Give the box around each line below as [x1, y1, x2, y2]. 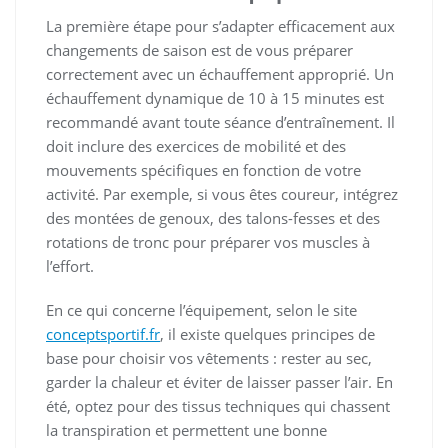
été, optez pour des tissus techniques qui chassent [46, 396, 390, 417]
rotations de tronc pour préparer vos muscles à [46, 232, 370, 253]
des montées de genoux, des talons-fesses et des [46, 208, 380, 229]
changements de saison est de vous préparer [46, 40, 353, 61]
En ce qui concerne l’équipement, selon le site [46, 300, 357, 321]
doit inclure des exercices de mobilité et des [46, 136, 346, 157]
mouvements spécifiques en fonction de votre [46, 160, 361, 181]
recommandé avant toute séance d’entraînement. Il [46, 112, 395, 133]
